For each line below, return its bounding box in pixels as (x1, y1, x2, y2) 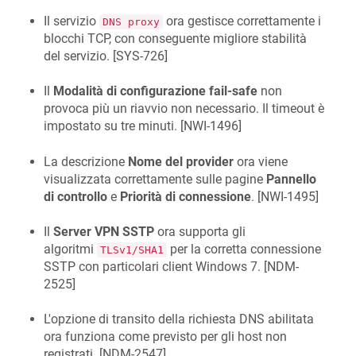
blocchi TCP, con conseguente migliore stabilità (44, 30, 307, 46)
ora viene (234, 153, 288, 169)
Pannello (266, 171, 316, 187)
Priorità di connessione (120, 188, 251, 204)
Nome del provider (128, 153, 234, 169)
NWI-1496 (184, 118, 238, 134)
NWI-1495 (261, 188, 315, 204)
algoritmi (44, 241, 97, 257)
